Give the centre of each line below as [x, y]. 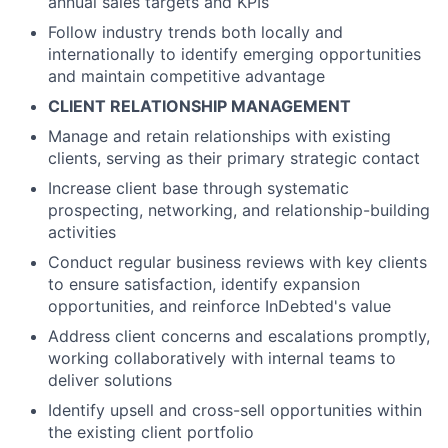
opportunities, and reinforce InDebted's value [219, 306]
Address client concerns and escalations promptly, [239, 336]
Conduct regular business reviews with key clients [237, 262]
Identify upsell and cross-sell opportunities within [235, 410]
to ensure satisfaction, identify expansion [204, 284]
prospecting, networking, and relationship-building [239, 210]
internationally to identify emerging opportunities [234, 54]
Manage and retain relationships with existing [219, 136]
